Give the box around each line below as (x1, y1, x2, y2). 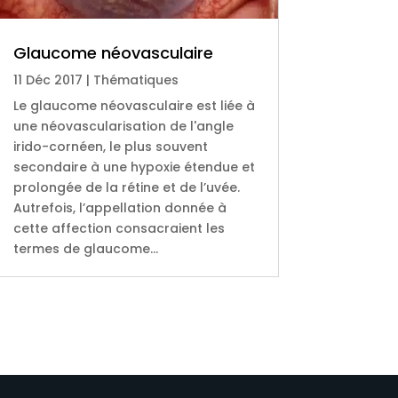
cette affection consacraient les (12, 219, 225, 237)
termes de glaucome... (12, 239, 158, 258)
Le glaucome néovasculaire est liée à (12, 96, 255, 115)
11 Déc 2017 (12, 70, 83, 89)
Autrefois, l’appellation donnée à (12, 198, 227, 217)
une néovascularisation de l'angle (12, 116, 234, 135)
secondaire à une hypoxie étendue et (12, 157, 255, 176)
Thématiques (92, 70, 179, 89)
